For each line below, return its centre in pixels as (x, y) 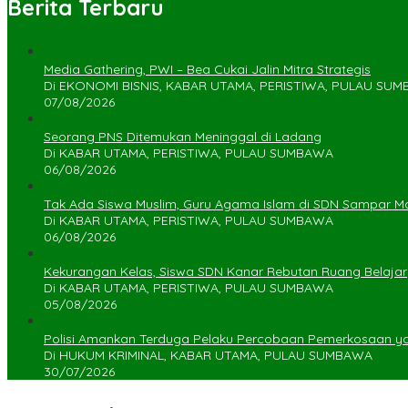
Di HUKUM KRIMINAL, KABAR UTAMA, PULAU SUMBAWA (208, 356)
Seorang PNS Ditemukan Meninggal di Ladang (183, 137)
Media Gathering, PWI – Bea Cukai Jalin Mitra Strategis (207, 70)
